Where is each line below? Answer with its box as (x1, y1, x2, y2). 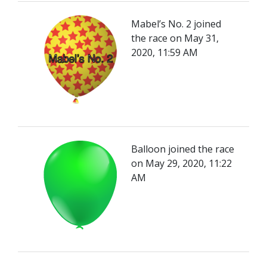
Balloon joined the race (131, 142, 234, 156)
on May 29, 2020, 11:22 (131, 157, 232, 170)
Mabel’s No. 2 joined (131, 17, 221, 30)
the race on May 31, (131, 32, 219, 45)
